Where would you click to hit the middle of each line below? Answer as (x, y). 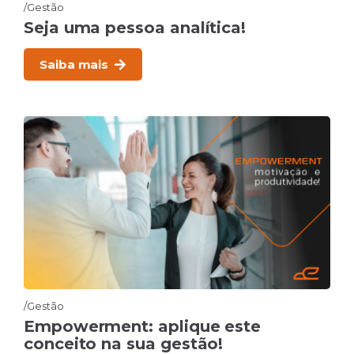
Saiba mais (74, 65)
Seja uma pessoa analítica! (135, 28)
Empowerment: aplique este (143, 327)
